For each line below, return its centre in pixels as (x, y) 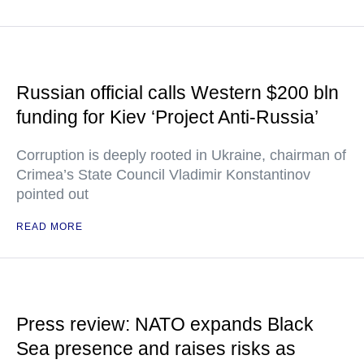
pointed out (52, 194)
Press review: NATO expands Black (165, 324)
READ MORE (50, 227)
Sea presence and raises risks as (156, 349)
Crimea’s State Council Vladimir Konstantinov (163, 175)
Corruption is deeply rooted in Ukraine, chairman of (181, 155)
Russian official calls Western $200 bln (178, 93)
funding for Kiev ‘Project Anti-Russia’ (167, 117)
